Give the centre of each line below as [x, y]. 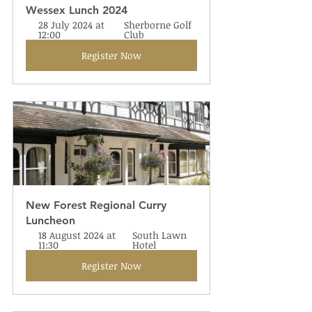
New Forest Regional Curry [98, 205]
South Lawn [161, 235]
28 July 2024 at [73, 25]
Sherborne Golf [159, 25]
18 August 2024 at [78, 235]
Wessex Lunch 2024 [77, 10]
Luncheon [50, 220]
